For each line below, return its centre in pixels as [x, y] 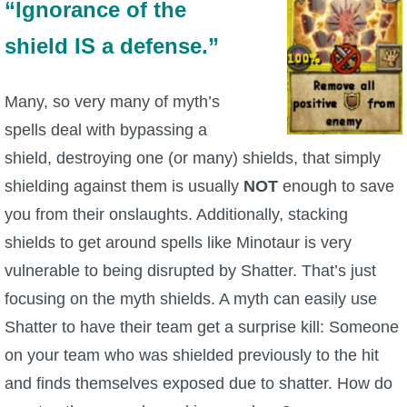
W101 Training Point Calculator [124, 186]
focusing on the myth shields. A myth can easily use [191, 299]
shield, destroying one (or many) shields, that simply [193, 159]
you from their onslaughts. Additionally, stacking [176, 215]
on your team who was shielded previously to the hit [192, 356]
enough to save [338, 187]
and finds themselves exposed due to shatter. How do [199, 384]
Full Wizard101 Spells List [107, 129]
